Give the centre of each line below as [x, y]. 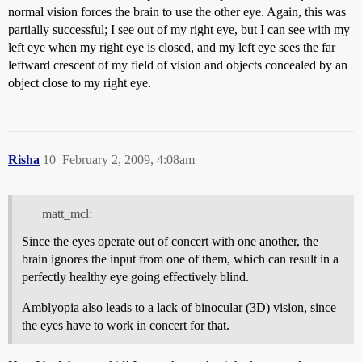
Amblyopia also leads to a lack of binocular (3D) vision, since [179, 307]
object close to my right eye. [80, 83]
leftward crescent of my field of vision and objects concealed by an [178, 65]
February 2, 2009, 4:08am [128, 160]
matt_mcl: [67, 213]
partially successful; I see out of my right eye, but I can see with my [179, 29]
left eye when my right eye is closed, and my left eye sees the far [172, 47]
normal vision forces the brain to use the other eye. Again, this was [177, 12]
